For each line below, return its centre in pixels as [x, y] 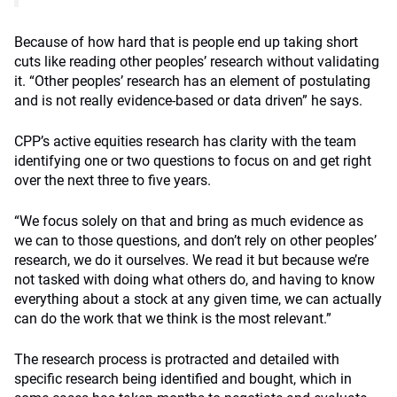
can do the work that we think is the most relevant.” [173, 318]
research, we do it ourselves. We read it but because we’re [191, 260]
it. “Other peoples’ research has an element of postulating [192, 81]
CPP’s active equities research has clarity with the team [185, 141]
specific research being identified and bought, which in [183, 378]
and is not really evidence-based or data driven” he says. [188, 100]
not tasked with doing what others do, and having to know [195, 279]
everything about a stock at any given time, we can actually [198, 299]
